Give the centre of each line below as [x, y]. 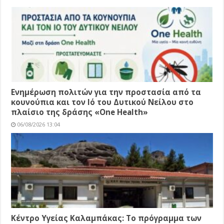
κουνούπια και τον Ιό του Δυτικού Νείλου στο [102, 102]
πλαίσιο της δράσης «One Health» [80, 112]
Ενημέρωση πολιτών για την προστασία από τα [106, 92]
